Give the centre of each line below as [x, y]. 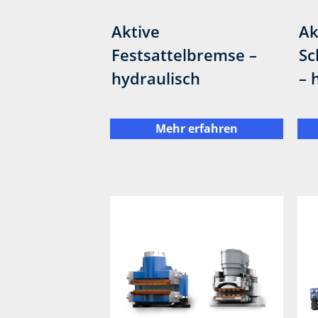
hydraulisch [156, 78]
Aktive [136, 31]
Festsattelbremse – [185, 54]
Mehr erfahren [196, 129]
